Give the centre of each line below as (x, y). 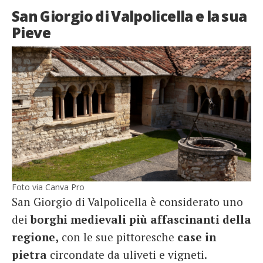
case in (195, 237)
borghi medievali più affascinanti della (141, 220)
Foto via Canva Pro (48, 187)
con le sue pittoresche (117, 237)
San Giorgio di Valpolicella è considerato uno (127, 202)
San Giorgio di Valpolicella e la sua (129, 16)
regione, (35, 237)
